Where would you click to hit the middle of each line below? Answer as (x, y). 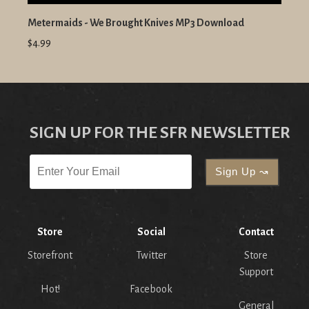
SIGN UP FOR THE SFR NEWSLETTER (160, 133)
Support (256, 272)
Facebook (151, 289)
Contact (256, 232)
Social (151, 232)
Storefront (50, 256)
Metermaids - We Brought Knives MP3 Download (136, 23)
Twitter (151, 256)
